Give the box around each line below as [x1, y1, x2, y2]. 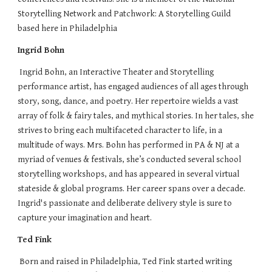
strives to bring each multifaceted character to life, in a [18, 124, 223, 135]
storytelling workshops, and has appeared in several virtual [18, 168, 240, 179]
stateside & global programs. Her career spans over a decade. [18, 183, 246, 194]
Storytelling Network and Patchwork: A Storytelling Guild [18, 8, 231, 19]
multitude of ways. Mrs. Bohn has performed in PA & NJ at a [18, 139, 240, 150]
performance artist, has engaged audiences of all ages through [18, 81, 249, 92]
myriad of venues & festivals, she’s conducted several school [18, 154, 242, 165]
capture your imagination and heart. [18, 212, 152, 223]
